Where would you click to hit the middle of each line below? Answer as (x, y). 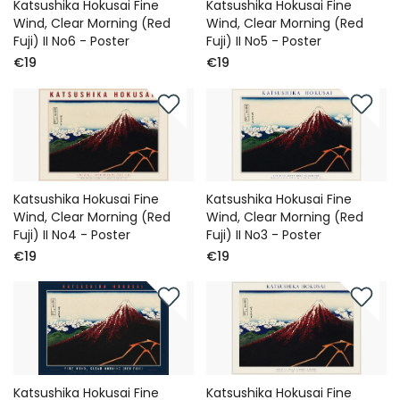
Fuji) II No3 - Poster (264, 235)
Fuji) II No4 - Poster (72, 235)
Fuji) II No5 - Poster (264, 42)
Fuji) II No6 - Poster (71, 42)
